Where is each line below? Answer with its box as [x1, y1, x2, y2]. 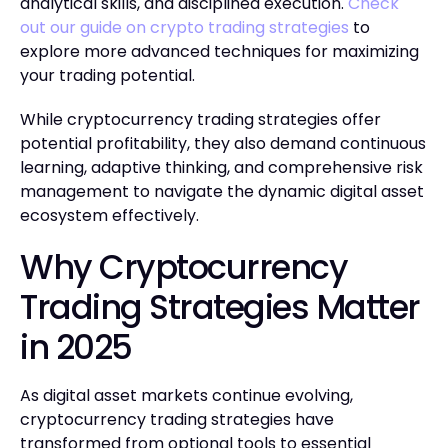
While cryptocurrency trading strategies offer [20, 107, 381, 131]
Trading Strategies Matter [20, 283, 420, 331]
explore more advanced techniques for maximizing [20, 39, 419, 63]
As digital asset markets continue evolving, [20, 383, 353, 407]
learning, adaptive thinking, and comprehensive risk [20, 155, 423, 179]
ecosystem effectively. [20, 203, 199, 227]
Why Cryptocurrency [20, 243, 347, 291]
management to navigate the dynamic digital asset [20, 179, 424, 203]
